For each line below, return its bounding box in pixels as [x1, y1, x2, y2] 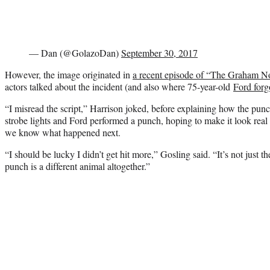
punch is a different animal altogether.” [5, 159, 150, 172]
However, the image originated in [5, 67, 133, 81]
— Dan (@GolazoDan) [29, 46, 121, 59]
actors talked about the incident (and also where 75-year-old [5, 80, 233, 93]
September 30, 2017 [121, 46, 198, 59]
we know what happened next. [5, 125, 121, 139]
